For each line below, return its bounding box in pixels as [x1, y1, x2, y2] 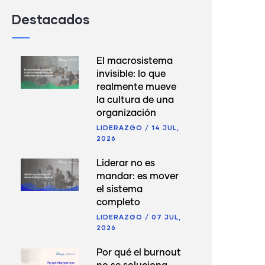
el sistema [96, 184, 143, 194]
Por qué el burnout [96, 247, 182, 257]
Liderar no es [96, 158, 156, 168]
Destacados [12, 11, 90, 27]
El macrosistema [96, 56, 173, 66]
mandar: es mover [96, 171, 179, 181]
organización [96, 108, 157, 118]
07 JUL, [151, 212, 182, 221]
